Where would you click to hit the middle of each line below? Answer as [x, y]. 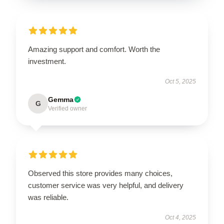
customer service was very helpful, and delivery [106, 185]
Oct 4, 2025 [180, 218]
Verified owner [67, 109]
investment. [47, 61]
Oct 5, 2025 [180, 82]
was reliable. [48, 197]
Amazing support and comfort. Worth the [94, 49]
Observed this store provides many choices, [100, 173]
